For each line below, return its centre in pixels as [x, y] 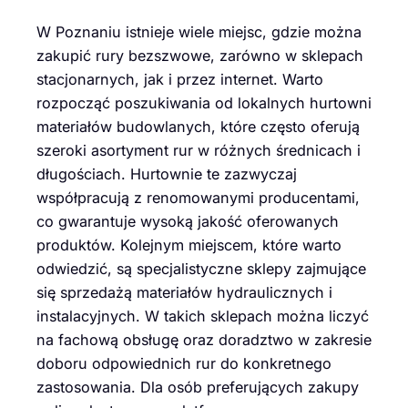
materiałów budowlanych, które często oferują [198, 126]
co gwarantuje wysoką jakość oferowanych [188, 221]
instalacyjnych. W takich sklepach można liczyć [203, 316]
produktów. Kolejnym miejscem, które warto [189, 245]
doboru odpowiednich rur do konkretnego [184, 363]
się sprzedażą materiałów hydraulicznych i [184, 292]
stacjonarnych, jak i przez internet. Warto [180, 79]
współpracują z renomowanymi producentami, [198, 197]
